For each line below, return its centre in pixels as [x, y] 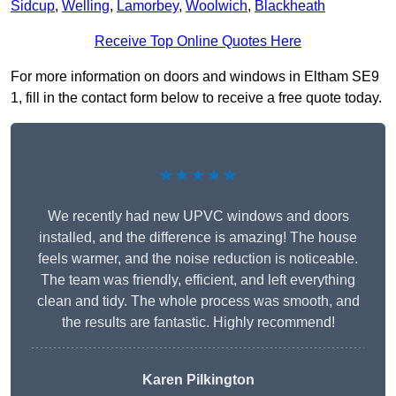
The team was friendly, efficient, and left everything [198, 280]
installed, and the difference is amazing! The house [198, 238]
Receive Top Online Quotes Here [198, 42]
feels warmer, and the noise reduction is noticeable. [198, 259]
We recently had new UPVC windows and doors [198, 217]
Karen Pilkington [198, 380]
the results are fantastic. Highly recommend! [198, 323]
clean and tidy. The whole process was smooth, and [198, 301]
